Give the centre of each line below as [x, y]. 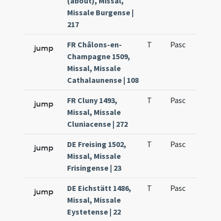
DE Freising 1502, [97, 144]
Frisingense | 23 [94, 168]
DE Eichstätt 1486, [99, 188]
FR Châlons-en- [95, 44]
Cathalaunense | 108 [103, 80]
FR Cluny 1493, [92, 100]
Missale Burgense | [101, 12]
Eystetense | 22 [94, 212]
